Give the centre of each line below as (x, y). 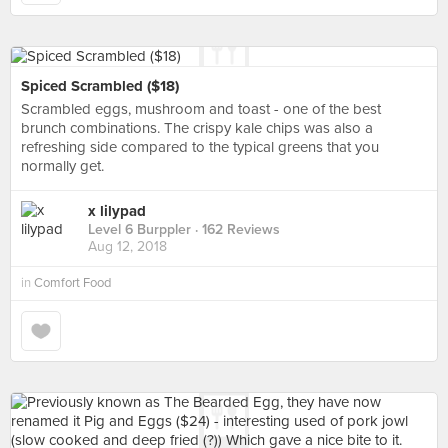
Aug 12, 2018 (127, 247)
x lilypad (117, 211)
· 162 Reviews (235, 230)
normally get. (62, 166)
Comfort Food (72, 283)
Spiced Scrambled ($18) (100, 86)
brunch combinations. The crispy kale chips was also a (197, 128)
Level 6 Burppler (139, 230)
